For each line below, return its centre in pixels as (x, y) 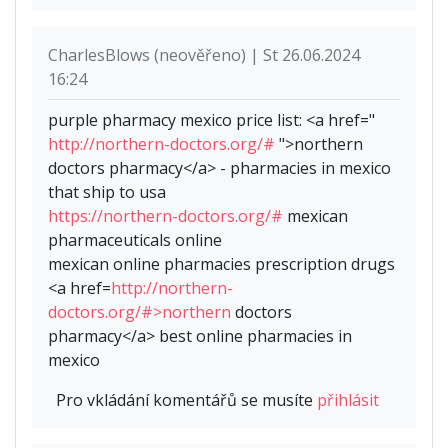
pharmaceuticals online (135, 239)
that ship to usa (107, 191)
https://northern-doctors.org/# (165, 215)
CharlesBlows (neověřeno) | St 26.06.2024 (204, 54)
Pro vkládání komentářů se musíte (186, 399)
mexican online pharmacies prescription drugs (221, 263)
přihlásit (348, 399)
